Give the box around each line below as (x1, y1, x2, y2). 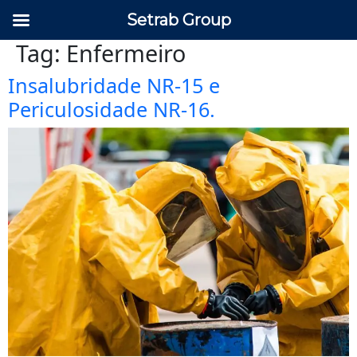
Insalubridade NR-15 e (8, 72, 220, 99)
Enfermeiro (66, 37, 186, 69)
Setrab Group (126, 10, 231, 29)
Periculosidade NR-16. (8, 96, 215, 123)
